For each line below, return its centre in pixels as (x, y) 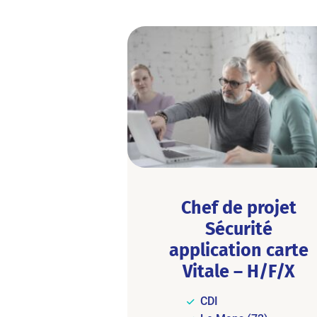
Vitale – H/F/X (238, 271)
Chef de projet (238, 207)
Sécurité (238, 229)
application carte (238, 250)
